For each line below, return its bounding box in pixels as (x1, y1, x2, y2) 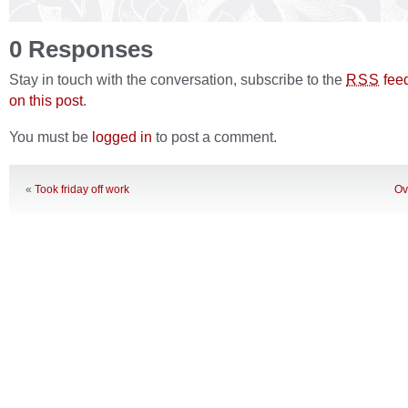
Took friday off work (35, 183, 129, 196)
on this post (9, 92, 83, 108)
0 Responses (9, 36, 153, 62)
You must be (9, 128, 92, 145)
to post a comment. (152, 128, 277, 145)
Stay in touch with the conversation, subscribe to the (9, 71, 346, 87)
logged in (92, 128, 152, 145)
